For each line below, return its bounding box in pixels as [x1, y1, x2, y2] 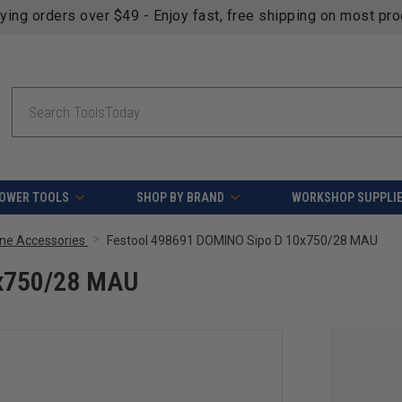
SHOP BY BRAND [135, 190, 224, 205]
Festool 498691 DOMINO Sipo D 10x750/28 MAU [107, 233, 378, 249]
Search [11, 89, 46, 103]
